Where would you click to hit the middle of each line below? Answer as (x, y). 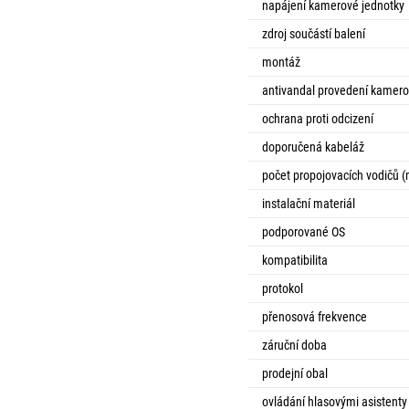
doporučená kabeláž (313, 147)
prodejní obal (295, 373)
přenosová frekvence (315, 317)
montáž (281, 62)
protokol (283, 288)
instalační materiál (309, 204)
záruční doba (294, 345)
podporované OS (304, 232)
